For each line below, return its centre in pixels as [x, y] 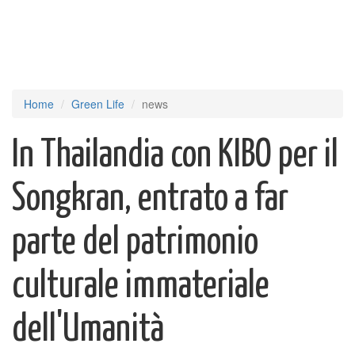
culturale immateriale [141, 286]
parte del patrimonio [135, 243]
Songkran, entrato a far [150, 199]
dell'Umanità [88, 330]
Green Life [98, 104]
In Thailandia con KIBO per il [175, 156]
